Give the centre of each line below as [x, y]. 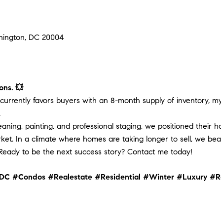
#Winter [159, 177]
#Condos [29, 177]
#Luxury [192, 177]
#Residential [118, 177]
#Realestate [70, 177]
